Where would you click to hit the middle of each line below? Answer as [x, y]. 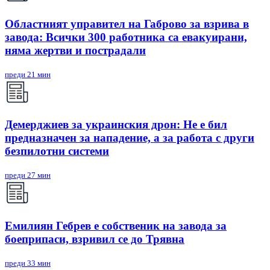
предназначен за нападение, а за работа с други [130, 138]
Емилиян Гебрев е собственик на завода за [116, 225]
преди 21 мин [28, 74]
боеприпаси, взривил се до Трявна [95, 239]
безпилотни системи [57, 151]
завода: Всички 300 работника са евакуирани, [126, 37]
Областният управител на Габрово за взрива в [127, 24]
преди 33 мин [28, 263]
